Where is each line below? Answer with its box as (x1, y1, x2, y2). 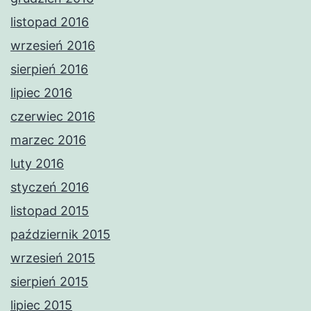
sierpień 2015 (10, 274, 88, 289)
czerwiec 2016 (10, 109, 95, 124)
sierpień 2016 (10, 62, 88, 77)
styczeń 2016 (10, 180, 89, 195)
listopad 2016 (10, 15, 89, 30)
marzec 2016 (10, 133, 86, 148)
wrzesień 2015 (10, 251, 95, 266)
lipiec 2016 (10, 85, 72, 101)
